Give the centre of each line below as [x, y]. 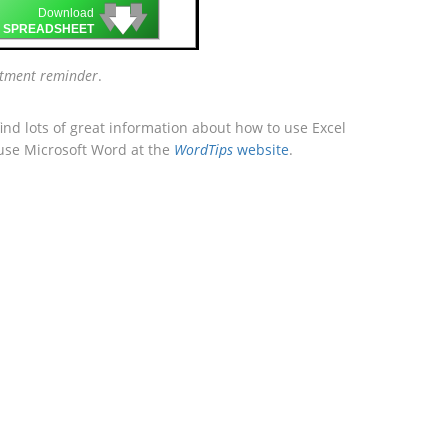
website [261, 149]
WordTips [203, 149]
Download [66, 13]
